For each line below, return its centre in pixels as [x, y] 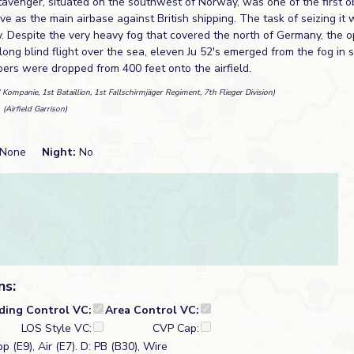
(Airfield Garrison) [35, 109]
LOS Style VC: [56, 328]
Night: [60, 152]
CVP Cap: [176, 328]
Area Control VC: [152, 310]
